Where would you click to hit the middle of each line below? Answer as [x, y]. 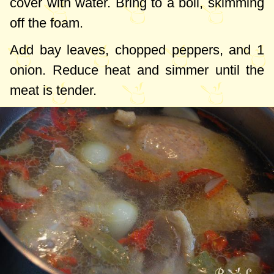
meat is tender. [53, 91]
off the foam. [46, 23]
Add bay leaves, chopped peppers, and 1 [137, 50]
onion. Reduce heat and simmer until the [137, 70]
